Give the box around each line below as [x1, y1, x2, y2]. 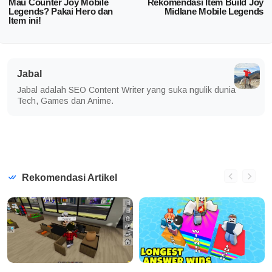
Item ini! [8, 15, 41, 25]
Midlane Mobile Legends [164, 5, 263, 16]
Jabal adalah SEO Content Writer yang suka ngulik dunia [17, 85, 236, 95]
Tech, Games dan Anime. [17, 96, 114, 106]
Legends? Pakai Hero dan [8, 5, 114, 16]
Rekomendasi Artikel [19, 172, 117, 183]
